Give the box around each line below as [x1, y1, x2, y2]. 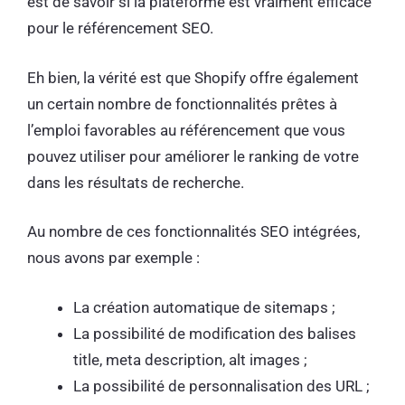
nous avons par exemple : [27, 249, 203, 268]
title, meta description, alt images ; [73, 350, 311, 369]
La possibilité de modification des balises [73, 324, 356, 343]
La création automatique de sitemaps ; [73, 297, 339, 316]
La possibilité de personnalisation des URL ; [73, 376, 370, 395]
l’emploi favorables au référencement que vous [27, 120, 345, 139]
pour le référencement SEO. [27, 19, 217, 38]
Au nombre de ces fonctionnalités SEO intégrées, [27, 222, 360, 241]
